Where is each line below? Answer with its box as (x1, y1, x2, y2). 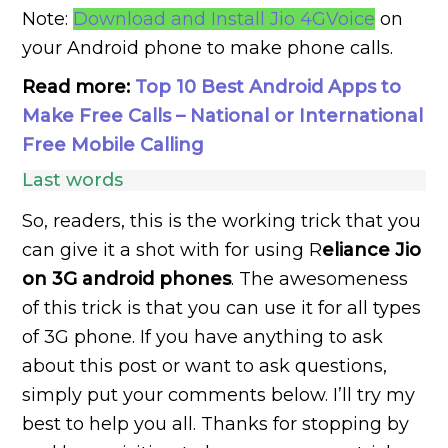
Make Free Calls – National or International (22, 104, 424, 127)
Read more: (22, 75, 136, 98)
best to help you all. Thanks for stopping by (22, 412, 410, 435)
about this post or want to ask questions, (22, 354, 388, 377)
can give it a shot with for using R (22, 238, 323, 261)
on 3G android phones (22, 267, 232, 290)
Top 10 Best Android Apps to (135, 75, 402, 98)
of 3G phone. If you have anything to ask (22, 325, 384, 348)
